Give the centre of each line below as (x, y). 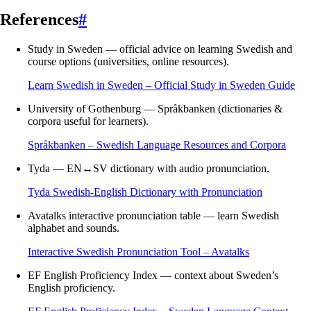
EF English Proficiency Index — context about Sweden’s (153, 276)
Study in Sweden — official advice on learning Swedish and (160, 49)
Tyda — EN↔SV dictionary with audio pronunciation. (149, 169)
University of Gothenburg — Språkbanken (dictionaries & (155, 109)
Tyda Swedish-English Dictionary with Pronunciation (145, 192)
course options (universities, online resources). (128, 62)
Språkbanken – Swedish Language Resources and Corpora (157, 145)
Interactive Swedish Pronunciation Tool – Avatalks (138, 252)
